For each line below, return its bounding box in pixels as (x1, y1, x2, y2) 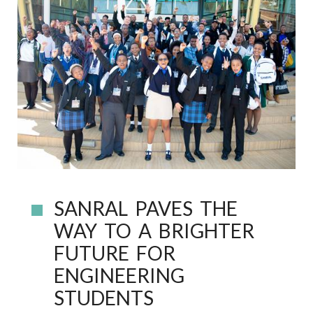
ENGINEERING (54, 263, 184, 287)
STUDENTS (54, 286, 154, 310)
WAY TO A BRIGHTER (54, 219, 254, 242)
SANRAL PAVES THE (54, 196, 238, 220)
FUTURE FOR (54, 241, 175, 265)
